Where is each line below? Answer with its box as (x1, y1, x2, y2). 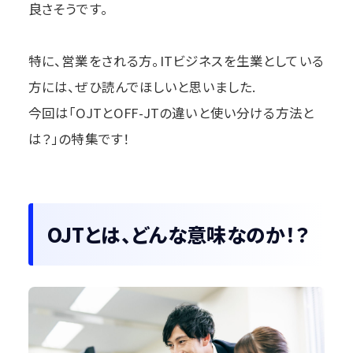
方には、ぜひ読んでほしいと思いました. (28, 77, 255, 97)
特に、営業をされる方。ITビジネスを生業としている (28, 51, 324, 71)
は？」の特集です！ (28, 129, 131, 149)
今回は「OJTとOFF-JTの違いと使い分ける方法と (28, 103, 315, 123)
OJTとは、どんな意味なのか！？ (46, 220, 310, 249)
